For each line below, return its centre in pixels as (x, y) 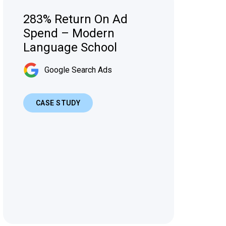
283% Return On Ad (75, 19)
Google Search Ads (78, 70)
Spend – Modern (69, 33)
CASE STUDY (58, 103)
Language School (70, 47)
